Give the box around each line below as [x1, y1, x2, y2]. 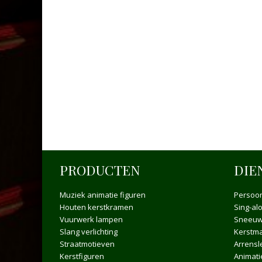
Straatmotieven [60, 239, 115, 250]
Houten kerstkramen [60, 202, 133, 213]
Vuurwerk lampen [60, 214, 123, 225]
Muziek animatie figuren [60, 189, 146, 201]
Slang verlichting [60, 226, 118, 237]
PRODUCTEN [60, 161, 140, 180]
